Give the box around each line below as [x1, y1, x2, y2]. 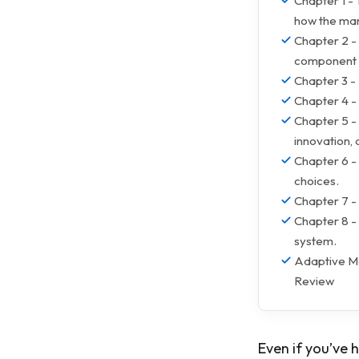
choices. [294, 173, 339, 188]
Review [294, 273, 334, 288]
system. [294, 233, 337, 248]
